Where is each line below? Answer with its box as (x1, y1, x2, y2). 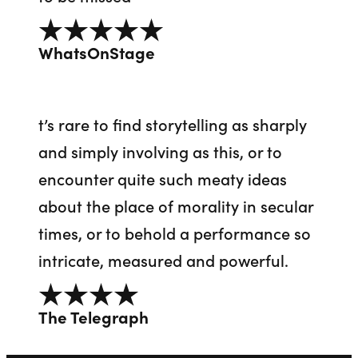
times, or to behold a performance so (38, 221, 311, 245)
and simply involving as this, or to (38, 140, 282, 163)
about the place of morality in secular (38, 194, 313, 217)
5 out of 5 (38, 27, 101, 49)
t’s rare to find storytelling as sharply (38, 113, 307, 136)
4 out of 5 (38, 292, 102, 314)
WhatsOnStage (38, 40, 155, 64)
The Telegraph (38, 305, 149, 329)
